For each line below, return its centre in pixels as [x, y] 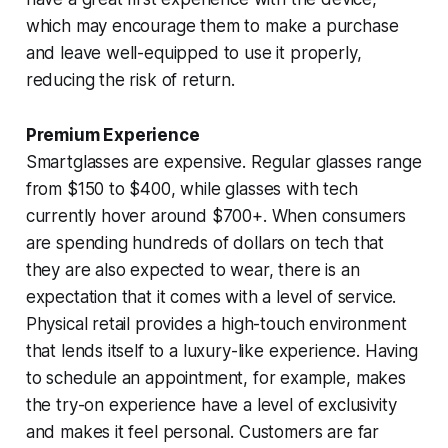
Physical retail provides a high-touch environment [216, 323]
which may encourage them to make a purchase [212, 25]
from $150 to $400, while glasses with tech [191, 188]
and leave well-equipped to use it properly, [193, 52]
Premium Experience [112, 134]
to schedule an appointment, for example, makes [215, 377]
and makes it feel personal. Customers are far [202, 431]
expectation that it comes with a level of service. [211, 296]
